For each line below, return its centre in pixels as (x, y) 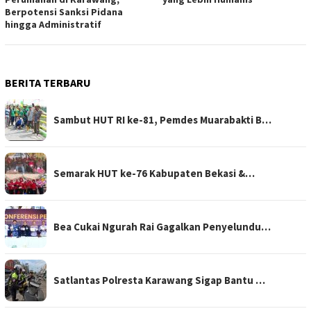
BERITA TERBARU (48, 82)
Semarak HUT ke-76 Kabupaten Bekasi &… (154, 173)
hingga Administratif (53, 24)
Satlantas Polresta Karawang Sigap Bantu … (159, 280)
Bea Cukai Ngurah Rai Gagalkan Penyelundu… (162, 226)
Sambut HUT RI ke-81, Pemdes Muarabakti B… (162, 119)
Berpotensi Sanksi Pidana (64, 11)
